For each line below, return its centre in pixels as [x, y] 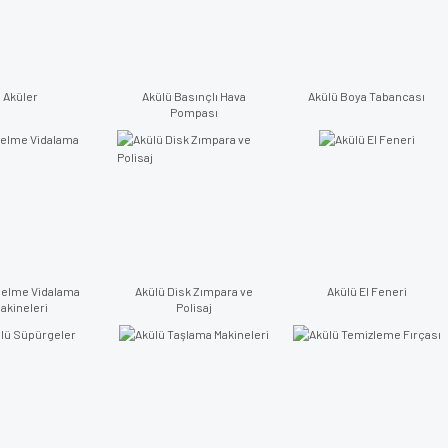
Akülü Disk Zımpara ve [193, 291]
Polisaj [193, 307]
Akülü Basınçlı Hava [193, 96]
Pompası [193, 112]
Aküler [20, 96]
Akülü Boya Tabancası [366, 96]
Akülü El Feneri [366, 291]
